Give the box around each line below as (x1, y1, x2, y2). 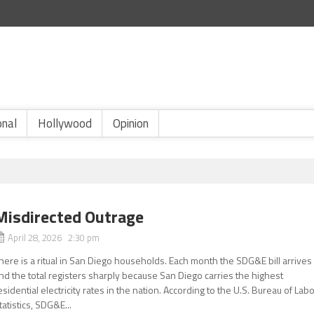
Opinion (113, 114, 149, 132)
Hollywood (38, 114, 92, 132)
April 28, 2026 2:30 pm (8, 231, 100, 245)
